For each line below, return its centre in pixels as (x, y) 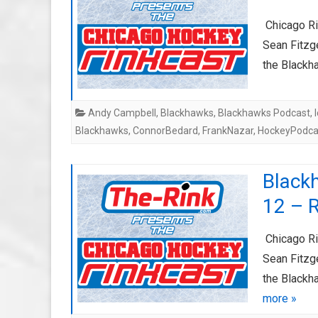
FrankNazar (228, 131)
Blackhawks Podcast (264, 113)
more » (280, 298)
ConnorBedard (165, 131)
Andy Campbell (122, 113)
